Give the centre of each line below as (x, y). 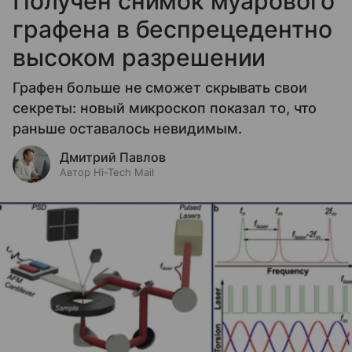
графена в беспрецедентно (172, 29)
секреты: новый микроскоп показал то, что (165, 108)
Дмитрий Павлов (113, 157)
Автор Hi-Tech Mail (107, 172)
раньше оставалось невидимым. (127, 128)
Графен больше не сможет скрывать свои (160, 87)
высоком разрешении (139, 57)
